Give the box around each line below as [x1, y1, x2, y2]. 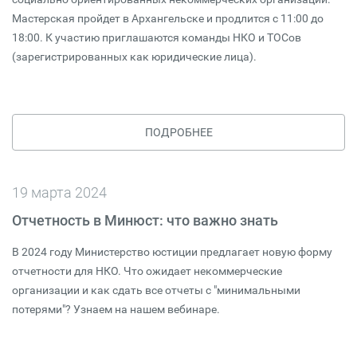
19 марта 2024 [12, 184, 107, 201]
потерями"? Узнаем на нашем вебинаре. [12, 303, 220, 316]
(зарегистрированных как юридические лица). [12, 50, 257, 63]
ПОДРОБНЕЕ [144, 126, 213, 139]
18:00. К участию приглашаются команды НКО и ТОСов [12, 31, 301, 44]
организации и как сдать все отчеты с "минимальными [12, 284, 300, 296]
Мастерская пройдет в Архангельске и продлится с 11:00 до [12, 12, 324, 25]
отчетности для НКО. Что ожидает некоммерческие [12, 265, 282, 277]
